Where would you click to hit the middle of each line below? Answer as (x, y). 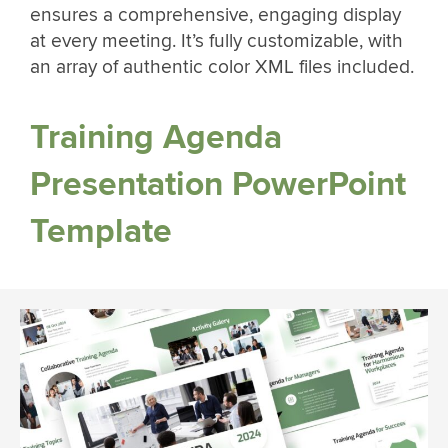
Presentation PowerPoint (218, 185)
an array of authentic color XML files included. (222, 67)
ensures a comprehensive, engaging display (215, 15)
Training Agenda (156, 138)
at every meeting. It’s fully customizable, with (216, 41)
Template (101, 232)
